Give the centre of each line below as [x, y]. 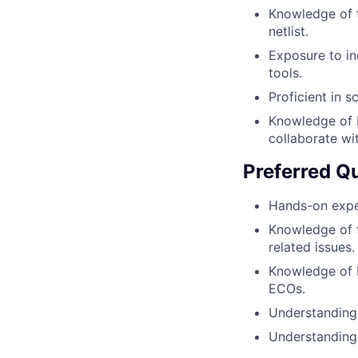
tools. [285, 73]
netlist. [288, 32]
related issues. [312, 247]
